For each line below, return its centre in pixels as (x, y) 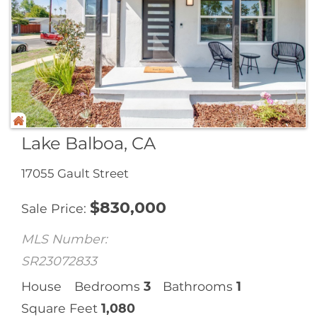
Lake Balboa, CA (88, 143)
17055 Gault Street (75, 173)
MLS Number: (64, 238)
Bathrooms (198, 287)
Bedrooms (107, 287)
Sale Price (52, 209)
